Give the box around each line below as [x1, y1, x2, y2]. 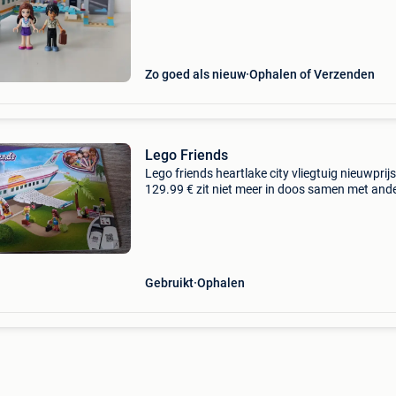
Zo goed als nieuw [144, 67, 246, 81]
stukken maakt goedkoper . [144, 198, 293, 212]
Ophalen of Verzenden [248, 67, 375, 81]
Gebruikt [144, 276, 194, 290]
